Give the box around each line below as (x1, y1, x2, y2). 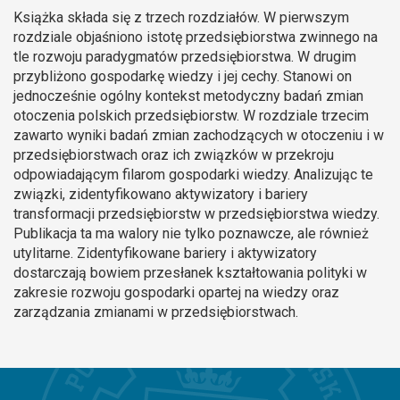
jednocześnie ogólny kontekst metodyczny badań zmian (13, 87, 363, 105)
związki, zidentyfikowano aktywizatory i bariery (13, 186, 308, 204)
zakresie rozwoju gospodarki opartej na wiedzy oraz (13, 284, 339, 302)
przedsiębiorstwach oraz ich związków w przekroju (13, 146, 334, 164)
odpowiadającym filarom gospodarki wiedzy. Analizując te (13, 166, 373, 184)
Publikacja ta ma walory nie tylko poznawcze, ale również (13, 225, 369, 243)
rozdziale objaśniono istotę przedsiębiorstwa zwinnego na (13, 29, 378, 46)
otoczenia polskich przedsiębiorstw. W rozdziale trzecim (13, 107, 369, 125)
